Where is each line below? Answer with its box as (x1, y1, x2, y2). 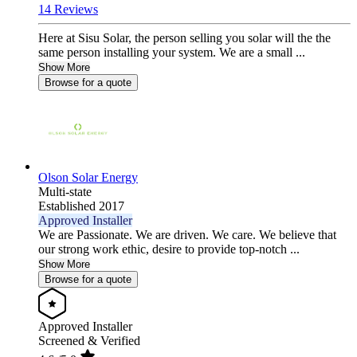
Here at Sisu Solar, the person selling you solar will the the (38, 31, 331, 45)
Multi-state (38, 185, 92, 199)
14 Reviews (38, 2, 98, 17)
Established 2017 (38, 199, 124, 214)
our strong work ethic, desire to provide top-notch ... (38, 242, 300, 257)
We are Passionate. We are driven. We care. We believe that (38, 228, 336, 242)
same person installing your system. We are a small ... (38, 45, 305, 60)
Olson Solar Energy (38, 171, 138, 185)
